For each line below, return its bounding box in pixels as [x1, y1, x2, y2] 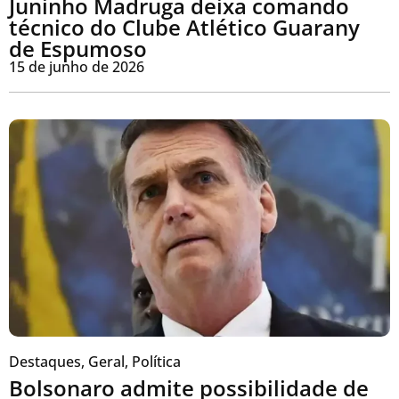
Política [132, 352, 181, 372]
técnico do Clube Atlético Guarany [9, 12, 360, 42]
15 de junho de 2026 [9, 56, 144, 77]
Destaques [9, 352, 81, 372]
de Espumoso [9, 33, 147, 63]
